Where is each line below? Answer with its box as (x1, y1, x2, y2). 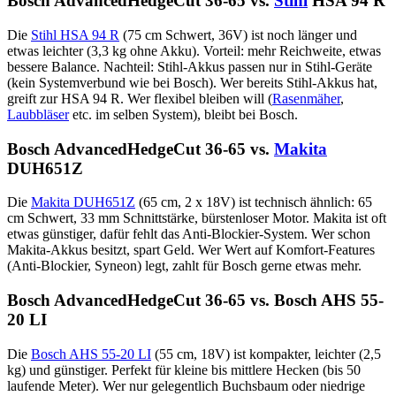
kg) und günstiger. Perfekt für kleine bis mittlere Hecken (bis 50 (7, 362, 361, 377)
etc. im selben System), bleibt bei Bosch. (69, 107, 298, 123)
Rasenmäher (272, 91, 340, 107)
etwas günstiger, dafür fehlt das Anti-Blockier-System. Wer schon (7, 226, 370, 242)
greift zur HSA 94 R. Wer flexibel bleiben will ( (7, 91, 272, 107)
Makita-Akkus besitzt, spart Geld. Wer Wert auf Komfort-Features (7, 242, 375, 258)
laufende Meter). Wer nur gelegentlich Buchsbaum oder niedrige (7, 377, 365, 393)
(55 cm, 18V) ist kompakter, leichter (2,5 (151, 346, 381, 362)
